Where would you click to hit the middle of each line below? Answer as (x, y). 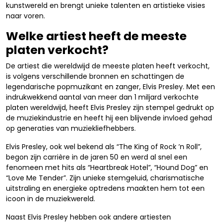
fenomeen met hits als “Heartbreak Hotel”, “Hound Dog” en (107, 167)
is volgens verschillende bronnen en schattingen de (95, 76)
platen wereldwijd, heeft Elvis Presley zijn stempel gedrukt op (110, 108)
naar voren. (26, 16)
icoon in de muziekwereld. (51, 199)
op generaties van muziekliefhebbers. (71, 128)
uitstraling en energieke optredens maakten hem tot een (105, 188)
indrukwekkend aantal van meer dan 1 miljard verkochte (102, 97)
